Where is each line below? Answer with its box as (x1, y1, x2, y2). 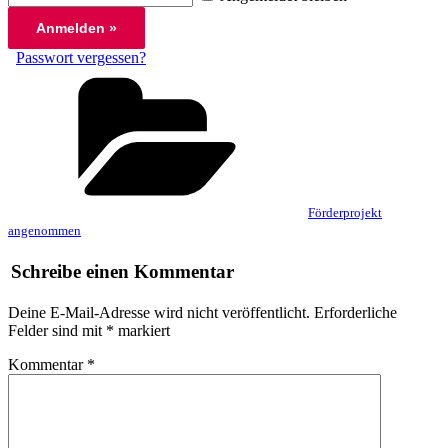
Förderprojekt (308, 205, 382, 221)
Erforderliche (314, 304, 397, 322)
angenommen (8, 223, 81, 239)
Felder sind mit (8, 322, 106, 340)
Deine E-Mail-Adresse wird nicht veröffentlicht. (8, 304, 310, 322)
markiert (114, 322, 170, 340)
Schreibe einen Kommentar (11, 260, 234, 282)
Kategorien (307, 66, 367, 82)
